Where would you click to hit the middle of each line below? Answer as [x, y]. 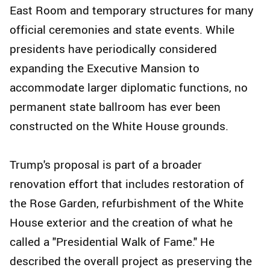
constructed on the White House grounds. [119, 126]
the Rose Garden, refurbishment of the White [127, 203]
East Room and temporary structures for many [132, 11]
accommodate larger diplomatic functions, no [129, 88]
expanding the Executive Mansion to [105, 68]
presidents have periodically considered [113, 49]
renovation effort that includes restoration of [127, 184]
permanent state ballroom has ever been [115, 107]
